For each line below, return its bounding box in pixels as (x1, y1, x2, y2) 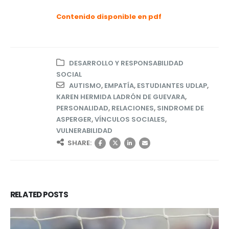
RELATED (10, 189, 43, 200)
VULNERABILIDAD (56, 126, 112, 136)
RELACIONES (111, 103, 154, 113)
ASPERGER (56, 114, 91, 125)
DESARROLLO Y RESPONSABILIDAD (69, 58, 184, 68)
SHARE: (67, 138, 91, 148)
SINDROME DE (157, 103, 204, 113)
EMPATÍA (104, 81, 134, 91)
